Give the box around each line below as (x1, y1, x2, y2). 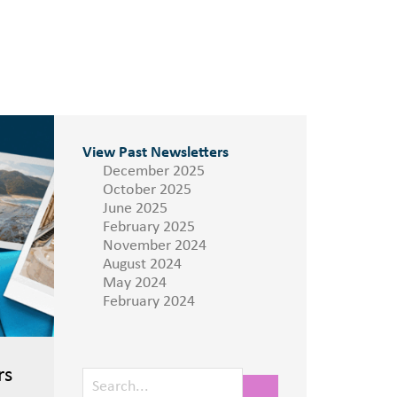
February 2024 (102, 293, 195, 310)
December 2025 (102, 163, 205, 180)
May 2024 (102, 275, 167, 292)
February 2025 (102, 219, 195, 236)
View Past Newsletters (82, 144, 229, 161)
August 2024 (102, 256, 182, 273)
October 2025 (102, 182, 191, 198)
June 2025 (102, 200, 167, 217)
